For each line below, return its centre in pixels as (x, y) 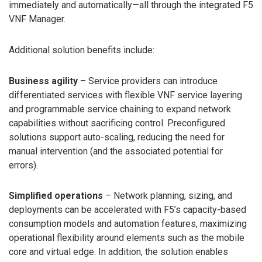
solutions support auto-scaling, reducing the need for (117, 137)
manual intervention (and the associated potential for (116, 151)
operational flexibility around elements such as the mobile (127, 238)
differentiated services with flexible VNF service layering (125, 95)
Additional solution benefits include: (82, 50)
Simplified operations (56, 196)
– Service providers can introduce (148, 81)
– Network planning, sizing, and (168, 196)
